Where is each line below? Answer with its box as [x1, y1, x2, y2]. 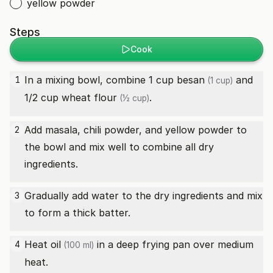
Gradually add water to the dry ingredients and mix [24, 190, 263, 202]
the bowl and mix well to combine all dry [24, 141, 214, 153]
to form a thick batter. [24, 207, 130, 219]
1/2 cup [24, 91, 62, 104]
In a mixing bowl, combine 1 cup [24, 74, 177, 86]
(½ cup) [117, 93, 149, 103]
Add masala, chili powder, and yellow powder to [24, 124, 247, 136]
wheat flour [62, 91, 117, 104]
